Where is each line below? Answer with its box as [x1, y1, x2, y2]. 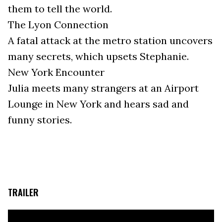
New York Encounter [8, 66, 105, 79]
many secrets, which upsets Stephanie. [8, 50, 189, 63]
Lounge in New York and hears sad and [8, 98, 189, 111]
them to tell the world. [8, 2, 112, 15]
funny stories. [8, 113, 72, 126]
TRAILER [8, 186, 39, 199]
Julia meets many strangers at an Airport [8, 82, 199, 95]
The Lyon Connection [8, 18, 109, 31]
